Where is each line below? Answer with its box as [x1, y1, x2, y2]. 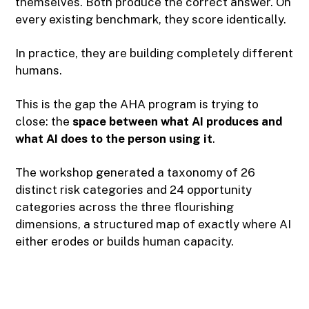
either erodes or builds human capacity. [15, 235, 235, 249]
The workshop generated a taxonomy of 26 [15, 166, 256, 180]
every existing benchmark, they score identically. [15, 12, 287, 27]
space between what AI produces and [72, 114, 283, 129]
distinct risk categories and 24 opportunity [15, 183, 252, 197]
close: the [15, 114, 73, 129]
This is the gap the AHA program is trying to [15, 97, 259, 112]
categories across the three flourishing [15, 200, 235, 215]
